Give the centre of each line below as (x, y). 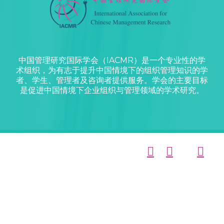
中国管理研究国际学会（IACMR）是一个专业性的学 (112, 60)
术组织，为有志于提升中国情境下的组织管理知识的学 (112, 70)
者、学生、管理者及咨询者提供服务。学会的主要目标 (112, 80)
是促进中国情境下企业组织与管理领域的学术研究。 (112, 90)
